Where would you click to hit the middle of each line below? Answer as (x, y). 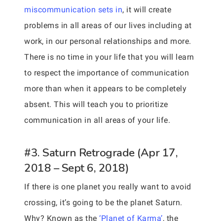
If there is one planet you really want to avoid (108, 187)
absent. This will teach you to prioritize (96, 104)
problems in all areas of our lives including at (108, 25)
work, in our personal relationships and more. (108, 41)
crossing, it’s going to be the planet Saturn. (103, 203)
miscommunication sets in (73, 10)
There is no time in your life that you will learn (109, 57)
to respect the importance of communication (107, 73)
